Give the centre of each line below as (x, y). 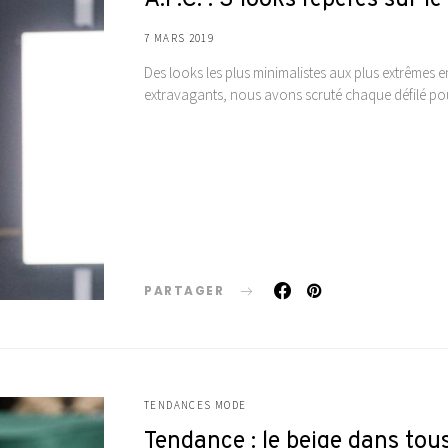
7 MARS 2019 (179, 37)
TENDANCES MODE (195, 404)
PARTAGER (184, 290)
